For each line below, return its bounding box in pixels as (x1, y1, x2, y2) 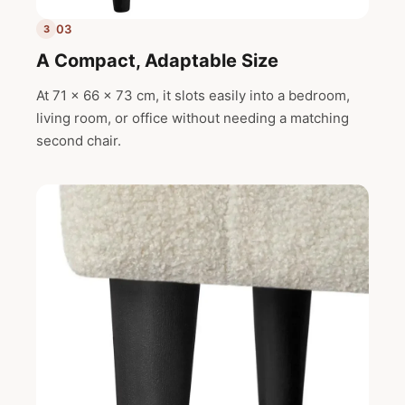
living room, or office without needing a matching (36, 109, 349, 127)
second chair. (36, 132, 121, 150)
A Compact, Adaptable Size (36, 50, 278, 72)
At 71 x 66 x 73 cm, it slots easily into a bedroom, (36, 87, 350, 105)
